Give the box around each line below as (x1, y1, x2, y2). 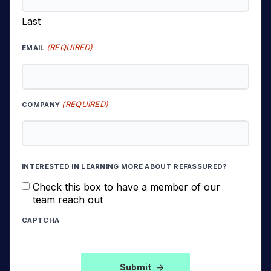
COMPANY (22, 100, 60, 109)
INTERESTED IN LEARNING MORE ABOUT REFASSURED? (22, 162, 227, 171)
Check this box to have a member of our (33, 181, 220, 193)
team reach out (33, 194, 103, 206)
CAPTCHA (22, 216, 60, 224)
